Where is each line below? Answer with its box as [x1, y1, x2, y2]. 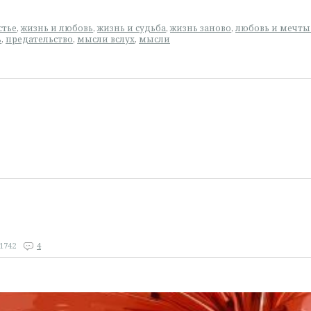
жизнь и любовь [21, 22, 93, 34]
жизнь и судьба [97, 22, 166, 34]
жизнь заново [170, 22, 231, 34]
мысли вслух [77, 33, 135, 45]
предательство [6, 33, 73, 45]
